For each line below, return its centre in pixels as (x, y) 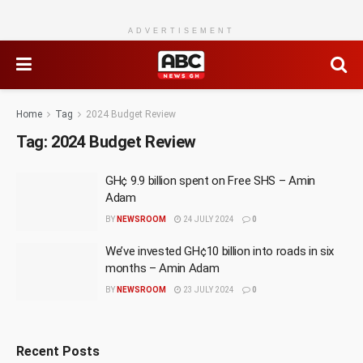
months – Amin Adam (162, 268)
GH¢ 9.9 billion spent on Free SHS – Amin (210, 181)
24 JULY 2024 (208, 219)
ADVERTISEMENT (181, 31)
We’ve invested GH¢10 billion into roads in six (220, 251)
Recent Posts (58, 351)
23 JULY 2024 (208, 289)
